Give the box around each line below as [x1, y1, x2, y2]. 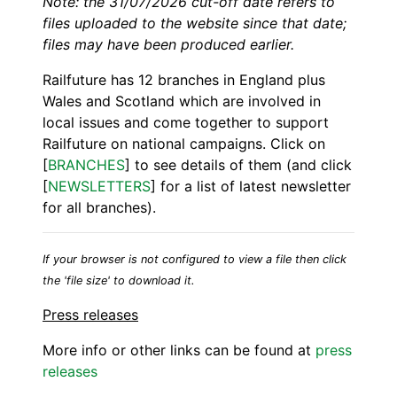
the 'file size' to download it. [43, 274, 195, 288]
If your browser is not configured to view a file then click [43, 253, 346, 267]
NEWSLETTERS [48, 177, 151, 196]
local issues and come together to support [43, 113, 329, 132]
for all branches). [43, 198, 156, 217]
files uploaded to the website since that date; [43, 14, 346, 33]
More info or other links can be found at [43, 341, 315, 360]
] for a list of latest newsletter [151, 177, 351, 196]
